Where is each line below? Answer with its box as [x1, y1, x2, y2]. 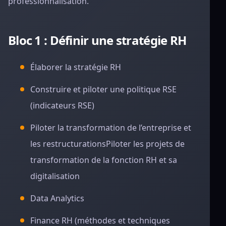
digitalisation [30, 171, 80, 182]
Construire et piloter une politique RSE [30, 84, 177, 95]
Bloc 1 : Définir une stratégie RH [8, 32, 187, 48]
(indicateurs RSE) [30, 100, 94, 111]
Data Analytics [30, 193, 84, 204]
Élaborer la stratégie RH [30, 62, 121, 73]
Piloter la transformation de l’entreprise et [30, 122, 191, 133]
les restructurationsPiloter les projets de [30, 138, 185, 149]
